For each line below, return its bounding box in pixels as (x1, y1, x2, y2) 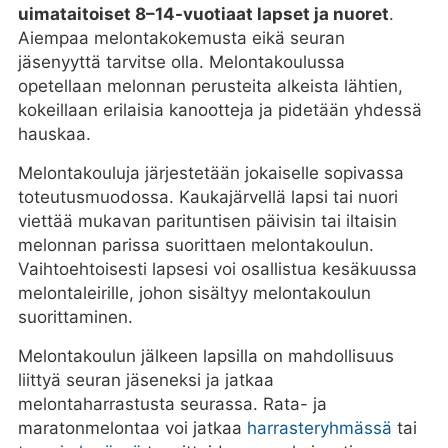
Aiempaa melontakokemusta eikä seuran (17, 28, 345, 49)
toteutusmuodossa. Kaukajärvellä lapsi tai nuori (17, 187, 398, 208)
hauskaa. (17, 124, 91, 145)
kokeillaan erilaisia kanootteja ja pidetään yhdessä (17, 100, 422, 121)
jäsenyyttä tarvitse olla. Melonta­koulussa (17, 52, 345, 73)
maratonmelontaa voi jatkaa (17, 418, 247, 439)
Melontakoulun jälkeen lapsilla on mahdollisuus (17, 346, 394, 367)
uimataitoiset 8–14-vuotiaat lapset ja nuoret (17, 4, 389, 25)
